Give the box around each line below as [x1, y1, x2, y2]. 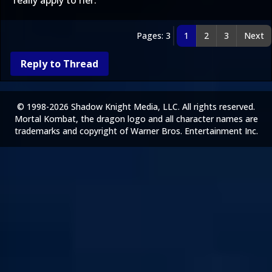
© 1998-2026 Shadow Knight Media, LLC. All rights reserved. [17, 101, 255, 112]
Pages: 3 [137, 30, 171, 41]
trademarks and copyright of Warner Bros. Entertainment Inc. [14, 125, 258, 137]
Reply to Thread [21, 57, 98, 70]
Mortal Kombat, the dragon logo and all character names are [14, 113, 258, 124]
